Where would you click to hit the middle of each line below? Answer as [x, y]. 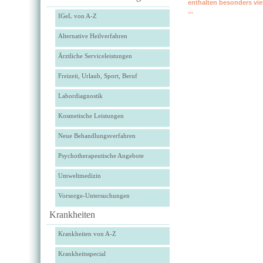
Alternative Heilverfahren [93, 36]
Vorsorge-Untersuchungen [94, 195]
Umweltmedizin [80, 176]
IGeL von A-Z [77, 16]
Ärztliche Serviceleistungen [95, 56]
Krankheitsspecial [82, 254]
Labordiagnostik [80, 96]
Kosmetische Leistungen [91, 116]
